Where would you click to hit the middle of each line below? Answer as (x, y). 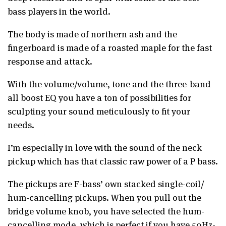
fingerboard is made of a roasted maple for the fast (110, 47)
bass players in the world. (59, 11)
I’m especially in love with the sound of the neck (105, 147)
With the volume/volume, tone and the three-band (109, 83)
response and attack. (50, 61)
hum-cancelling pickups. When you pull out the (104, 197)
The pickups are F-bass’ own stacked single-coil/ (106, 183)
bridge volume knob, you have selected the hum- (106, 210)
